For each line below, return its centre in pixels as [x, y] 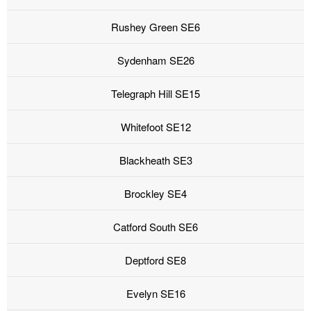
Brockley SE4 [155, 194]
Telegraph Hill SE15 [155, 94]
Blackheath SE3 [155, 160]
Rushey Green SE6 [155, 27]
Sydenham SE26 [155, 60]
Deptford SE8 [155, 260]
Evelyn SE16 [155, 294]
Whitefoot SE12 [155, 127]
